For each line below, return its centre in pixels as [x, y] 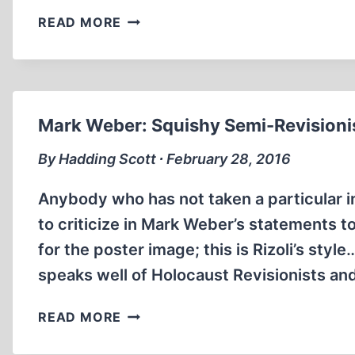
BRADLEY [153, 17]
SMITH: [145, 57]
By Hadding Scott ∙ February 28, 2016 [164, 159]
